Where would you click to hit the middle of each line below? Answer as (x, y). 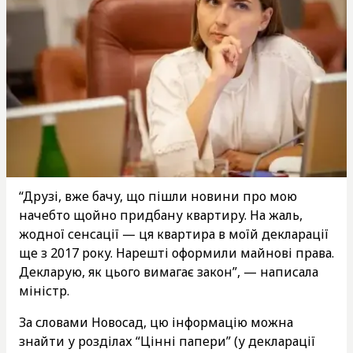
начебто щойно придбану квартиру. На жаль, (161, 215)
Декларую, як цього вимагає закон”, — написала (169, 271)
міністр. (44, 290)
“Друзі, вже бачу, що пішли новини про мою (158, 196)
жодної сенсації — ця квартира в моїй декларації (174, 234)
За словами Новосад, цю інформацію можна (156, 322)
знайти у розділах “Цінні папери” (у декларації (167, 341)
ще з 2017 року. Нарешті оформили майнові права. (176, 253)
